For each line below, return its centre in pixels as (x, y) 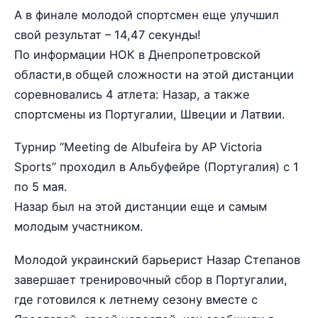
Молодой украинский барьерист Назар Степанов (157, 259)
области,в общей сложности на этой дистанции (154, 75)
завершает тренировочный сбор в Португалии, (151, 279)
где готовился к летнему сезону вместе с (136, 299)
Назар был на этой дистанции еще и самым (141, 207)
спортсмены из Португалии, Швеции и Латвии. (150, 115)
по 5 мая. (41, 187)
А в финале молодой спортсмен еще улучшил (147, 15)
